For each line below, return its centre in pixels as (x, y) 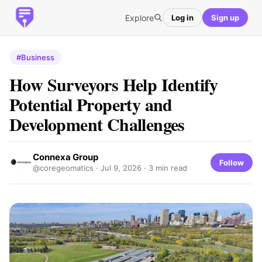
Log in (182, 17)
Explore (139, 18)
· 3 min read (164, 168)
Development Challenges (97, 124)
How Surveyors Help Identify (114, 84)
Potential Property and (91, 104)
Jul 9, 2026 (121, 168)
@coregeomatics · (67, 168)
